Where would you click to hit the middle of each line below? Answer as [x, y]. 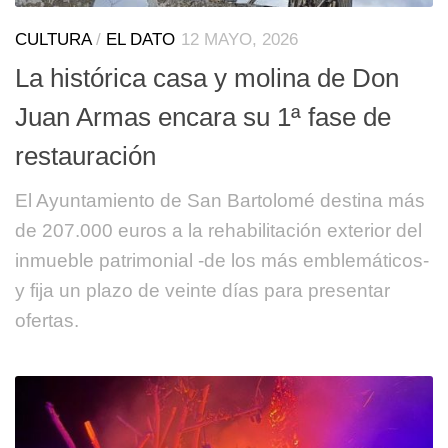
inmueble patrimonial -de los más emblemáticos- [222, 261]
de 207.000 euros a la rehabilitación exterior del [218, 231]
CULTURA [53, 40]
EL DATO [140, 40]
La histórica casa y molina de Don [207, 78]
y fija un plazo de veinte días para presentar [202, 291]
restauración [85, 156]
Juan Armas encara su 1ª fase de [203, 117]
